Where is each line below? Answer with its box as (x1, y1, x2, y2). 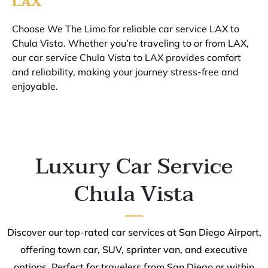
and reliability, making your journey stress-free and (12, 65, 239, 78)
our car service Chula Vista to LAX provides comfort (12, 51, 241, 63)
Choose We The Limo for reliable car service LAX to (12, 22, 239, 35)
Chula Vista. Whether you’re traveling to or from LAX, (12, 36, 249, 49)
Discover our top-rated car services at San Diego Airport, (7, 226, 261, 238)
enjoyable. (12, 80, 58, 92)
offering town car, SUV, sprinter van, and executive (20, 243, 248, 255)
